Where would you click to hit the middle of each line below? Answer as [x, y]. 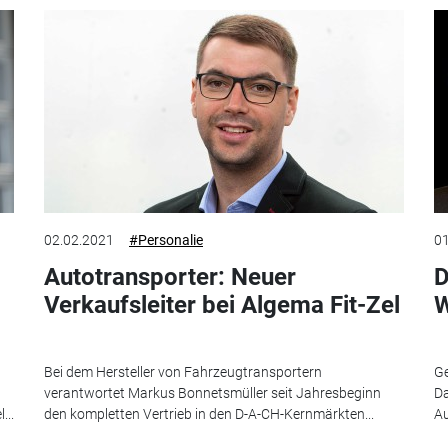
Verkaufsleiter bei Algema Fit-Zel [222, 305]
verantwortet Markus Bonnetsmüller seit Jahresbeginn [212, 392]
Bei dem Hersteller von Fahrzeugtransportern [183, 371]
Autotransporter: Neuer [170, 277]
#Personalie [166, 240]
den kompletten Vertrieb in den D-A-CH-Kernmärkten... [209, 413]
